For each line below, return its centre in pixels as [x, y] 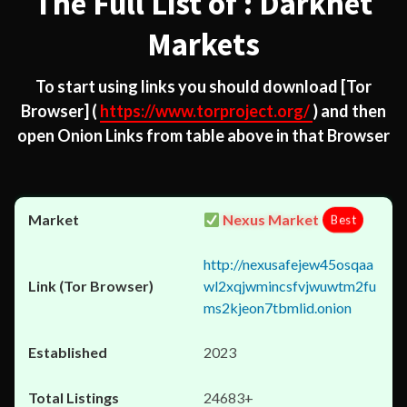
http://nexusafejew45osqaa [288, 264]
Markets [203, 45]
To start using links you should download [188, 86]
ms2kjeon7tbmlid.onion [278, 308]
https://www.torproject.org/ [206, 111]
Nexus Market [270, 219]
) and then [349, 111]
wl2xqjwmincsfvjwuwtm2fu [290, 286]
